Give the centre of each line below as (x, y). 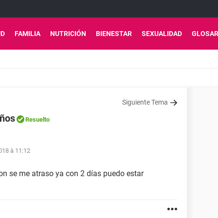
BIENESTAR (114, 34)
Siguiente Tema (145, 102)
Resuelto (37, 119)
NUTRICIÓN (68, 34)
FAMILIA (27, 34)
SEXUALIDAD (162, 34)
